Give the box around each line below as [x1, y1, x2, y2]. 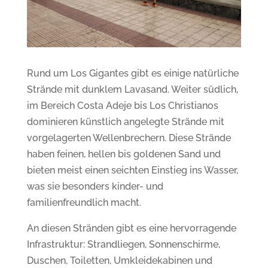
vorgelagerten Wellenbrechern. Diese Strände [26, 132, 231, 144]
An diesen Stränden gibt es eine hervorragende [26, 222, 236, 234]
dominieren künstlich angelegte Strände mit [26, 115, 224, 127]
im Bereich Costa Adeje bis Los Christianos [26, 99, 218, 111]
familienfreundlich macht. [26, 196, 141, 208]
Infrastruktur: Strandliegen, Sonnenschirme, [26, 238, 220, 250]
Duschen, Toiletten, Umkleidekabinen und [26, 254, 212, 266]
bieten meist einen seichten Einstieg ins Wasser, [26, 164, 238, 176]
